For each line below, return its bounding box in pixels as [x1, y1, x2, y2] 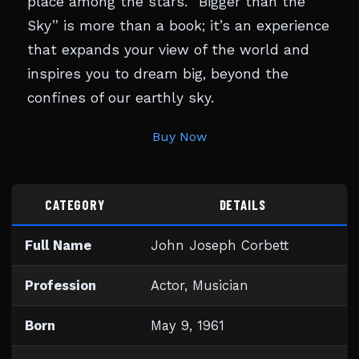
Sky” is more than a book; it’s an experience [27, 18, 329, 34]
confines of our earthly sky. [27, 90, 214, 106]
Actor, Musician [151, 278, 248, 293]
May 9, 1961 [151, 318, 224, 333]
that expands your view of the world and [27, 42, 309, 58]
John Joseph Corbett [151, 238, 288, 253]
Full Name [25, 238, 91, 253]
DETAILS [219, 196, 266, 212]
